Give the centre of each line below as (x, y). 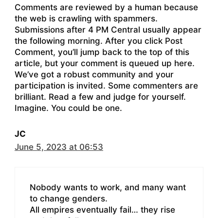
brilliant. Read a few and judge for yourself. (100, 97)
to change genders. (69, 198)
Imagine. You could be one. (68, 108)
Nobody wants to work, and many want (108, 187)
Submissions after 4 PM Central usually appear (108, 30)
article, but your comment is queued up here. (105, 64)
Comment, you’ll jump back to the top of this (102, 52)
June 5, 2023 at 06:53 (59, 147)
